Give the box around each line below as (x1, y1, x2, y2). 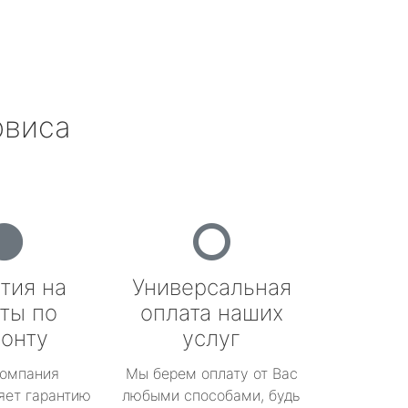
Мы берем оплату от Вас (125, 364, 298, 382)
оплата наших (139, 300, 283, 326)
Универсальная (131, 274, 291, 301)
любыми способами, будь (122, 386, 301, 404)
